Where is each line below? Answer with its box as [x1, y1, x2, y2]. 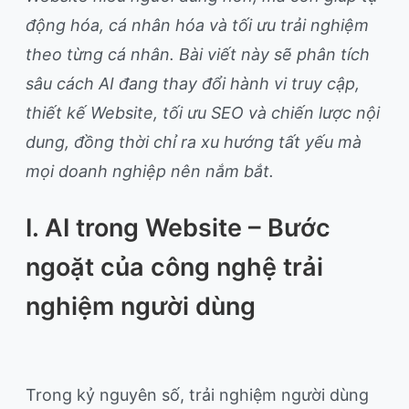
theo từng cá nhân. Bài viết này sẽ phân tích [26, 45, 370, 64]
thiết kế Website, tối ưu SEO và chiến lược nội [26, 103, 380, 122]
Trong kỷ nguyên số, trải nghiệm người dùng [26, 385, 369, 404]
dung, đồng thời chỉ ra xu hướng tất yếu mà [26, 132, 362, 152]
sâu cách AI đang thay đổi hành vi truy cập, [26, 74, 360, 93]
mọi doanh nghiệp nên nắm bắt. [26, 162, 274, 181]
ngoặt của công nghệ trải [26, 252, 323, 282]
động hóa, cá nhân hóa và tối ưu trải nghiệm [26, 16, 369, 35]
